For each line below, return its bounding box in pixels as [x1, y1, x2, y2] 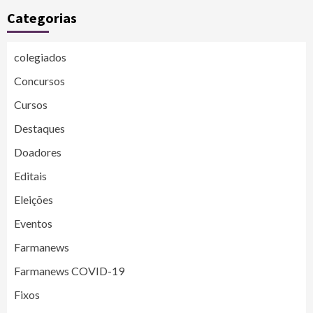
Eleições [14, 193, 53, 206]
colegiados [14, 50, 66, 64]
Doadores [14, 145, 61, 159]
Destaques [14, 122, 65, 135]
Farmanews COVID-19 [14, 264, 124, 277]
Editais [14, 169, 47, 182]
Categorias [7, 9, 77, 27]
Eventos [14, 217, 52, 230]
